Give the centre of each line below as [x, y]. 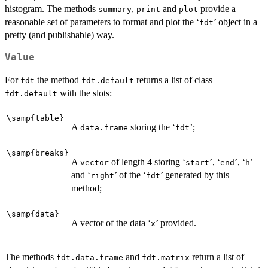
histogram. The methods [51, 9]
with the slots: [85, 93]
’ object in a [235, 22]
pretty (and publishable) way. [60, 35]
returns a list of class [173, 80]
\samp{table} [35, 118]
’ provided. [176, 223]
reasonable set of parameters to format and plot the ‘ [102, 22]
